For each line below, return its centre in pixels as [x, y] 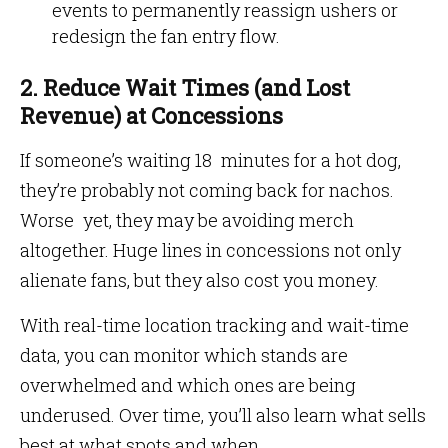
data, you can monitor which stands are [184, 355]
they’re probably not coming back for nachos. [207, 190]
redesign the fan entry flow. [166, 36]
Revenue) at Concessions [151, 115]
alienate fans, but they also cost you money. [199, 280]
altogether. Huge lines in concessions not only [210, 250]
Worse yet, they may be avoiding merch [187, 220]
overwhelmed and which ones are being [188, 385]
